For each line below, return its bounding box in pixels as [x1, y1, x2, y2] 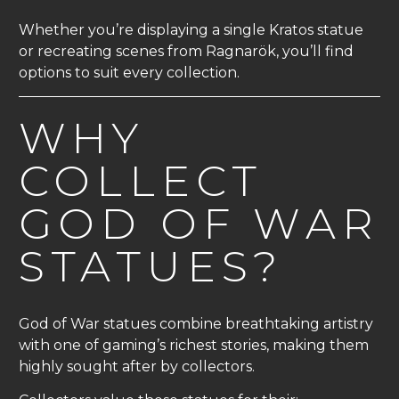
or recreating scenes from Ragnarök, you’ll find [19, 43, 354, 61]
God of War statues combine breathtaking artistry [19, 315, 373, 333]
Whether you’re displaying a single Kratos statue [19, 21, 363, 39]
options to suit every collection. [19, 64, 240, 82]
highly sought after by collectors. [19, 358, 255, 376]
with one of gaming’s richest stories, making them [19, 337, 369, 354]
